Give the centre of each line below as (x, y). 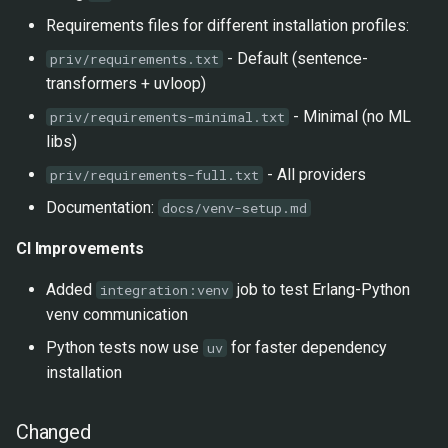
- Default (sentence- (295, 58)
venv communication (117, 314)
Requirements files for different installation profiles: (227, 25)
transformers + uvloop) (126, 83)
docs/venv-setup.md (234, 208)
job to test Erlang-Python (321, 289)
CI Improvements (80, 248)
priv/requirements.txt (134, 59)
